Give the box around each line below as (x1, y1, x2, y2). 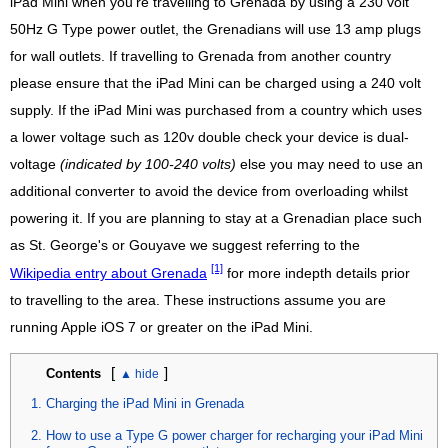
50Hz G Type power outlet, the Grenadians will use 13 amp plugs (10, 22, 421, 38)
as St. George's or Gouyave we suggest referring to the (10, 238, 360, 254)
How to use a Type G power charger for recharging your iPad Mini (46, 428, 423, 443)
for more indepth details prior (223, 265, 410, 281)
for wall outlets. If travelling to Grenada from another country (10, 49, 391, 65)
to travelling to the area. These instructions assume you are (10, 292, 386, 308)
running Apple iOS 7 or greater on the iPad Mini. (10, 319, 313, 335)
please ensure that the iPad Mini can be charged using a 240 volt (10, 76, 421, 92)
